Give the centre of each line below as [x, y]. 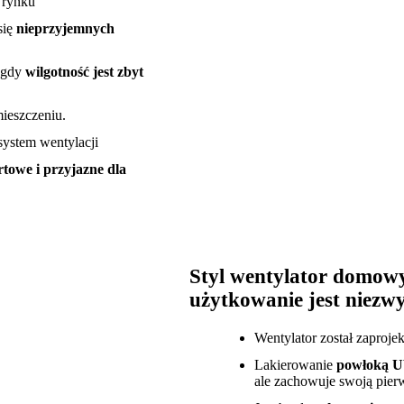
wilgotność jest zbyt [84, 71]
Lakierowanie [295, 365]
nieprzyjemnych [65, 28]
